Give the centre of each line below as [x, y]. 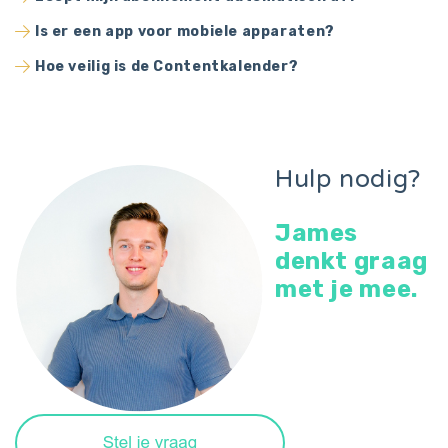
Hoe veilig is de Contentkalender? [167, 66]
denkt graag [351, 261]
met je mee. [346, 289]
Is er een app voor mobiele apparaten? [185, 31]
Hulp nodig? [348, 179]
